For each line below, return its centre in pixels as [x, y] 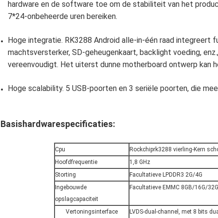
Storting [65, 175]
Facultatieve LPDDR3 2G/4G [166, 175]
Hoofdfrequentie [76, 162]
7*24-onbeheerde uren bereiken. [63, 17]
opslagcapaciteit [76, 199]
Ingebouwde [71, 188]
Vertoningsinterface [91, 212]
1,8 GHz [140, 162]
